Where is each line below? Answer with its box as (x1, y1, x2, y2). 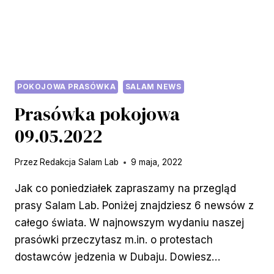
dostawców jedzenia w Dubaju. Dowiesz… (15, 251, 220, 264)
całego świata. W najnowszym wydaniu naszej (15, 217, 244, 229)
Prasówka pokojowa (15, 101, 180, 127)
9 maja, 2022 (131, 157, 183, 168)
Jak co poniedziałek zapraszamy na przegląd (15, 182, 236, 195)
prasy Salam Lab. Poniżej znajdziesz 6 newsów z (15, 199, 254, 212)
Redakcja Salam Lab (40, 157, 119, 168)
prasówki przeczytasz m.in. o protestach (15, 234, 213, 246)
